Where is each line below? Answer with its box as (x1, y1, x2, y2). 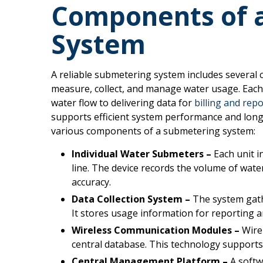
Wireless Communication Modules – (72, 224, 240, 237)
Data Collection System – (72, 193, 190, 205)
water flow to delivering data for (51, 96, 194, 109)
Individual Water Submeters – (72, 147, 214, 160)
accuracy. (72, 176, 111, 188)
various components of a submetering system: (51, 124, 255, 137)
